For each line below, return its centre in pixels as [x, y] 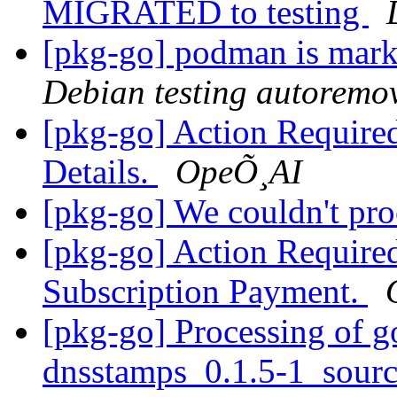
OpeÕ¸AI [239, 172]
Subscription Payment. [205, 292]
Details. [100, 172]
